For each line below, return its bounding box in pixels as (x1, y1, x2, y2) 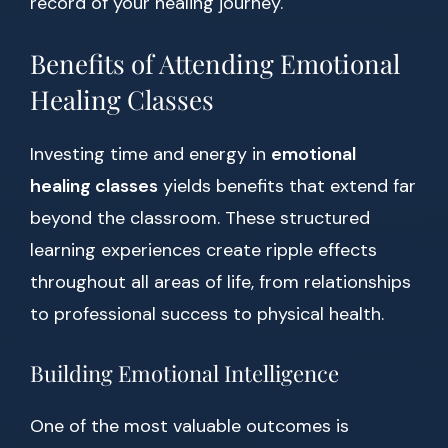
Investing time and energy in (30, 142, 271, 167)
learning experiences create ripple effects (30, 238, 377, 263)
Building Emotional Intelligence (30, 358, 339, 389)
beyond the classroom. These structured (30, 206, 370, 231)
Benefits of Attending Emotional (30, 46, 400, 82)
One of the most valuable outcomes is (30, 414, 349, 439)
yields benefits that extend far (158, 174, 416, 199)
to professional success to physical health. (30, 302, 384, 327)
